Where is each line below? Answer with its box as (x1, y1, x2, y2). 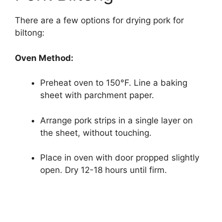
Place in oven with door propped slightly (40, 153, 199, 163)
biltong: (15, 28, 45, 38)
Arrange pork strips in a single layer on (40, 115, 193, 125)
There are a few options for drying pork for (15, 15, 184, 26)
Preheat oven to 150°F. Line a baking (40, 78, 187, 88)
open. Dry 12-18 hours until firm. (40, 165, 167, 175)
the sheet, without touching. (40, 127, 152, 138)
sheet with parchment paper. (40, 90, 154, 101)
